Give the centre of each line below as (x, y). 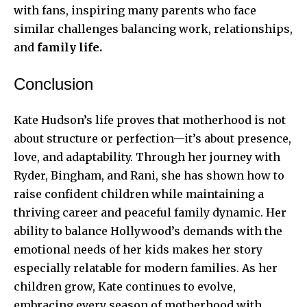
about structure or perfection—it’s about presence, (152, 138)
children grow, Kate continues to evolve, (125, 286)
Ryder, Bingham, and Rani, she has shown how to (149, 175)
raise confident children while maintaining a (139, 194)
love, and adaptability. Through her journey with (147, 157)
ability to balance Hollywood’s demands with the (148, 231)
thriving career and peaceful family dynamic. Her (150, 212)
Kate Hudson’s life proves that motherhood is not (150, 120)
